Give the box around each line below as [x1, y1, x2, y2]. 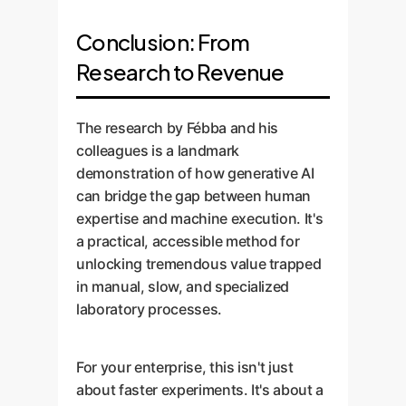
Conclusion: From [76, 28, 250, 55]
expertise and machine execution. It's [76, 209, 324, 227]
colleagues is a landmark [76, 141, 239, 159]
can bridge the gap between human [76, 187, 312, 205]
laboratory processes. [76, 300, 222, 318]
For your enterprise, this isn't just [76, 358, 294, 376]
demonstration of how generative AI [76, 164, 314, 182]
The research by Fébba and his [76, 119, 279, 137]
